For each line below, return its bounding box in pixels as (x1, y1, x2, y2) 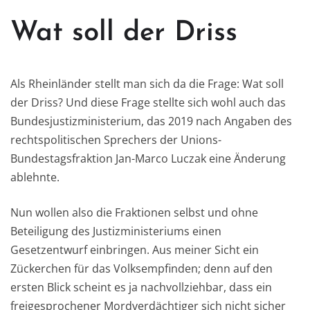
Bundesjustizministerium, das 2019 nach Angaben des (10, 113, 292, 129)
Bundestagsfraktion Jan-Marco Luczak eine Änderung (10, 150, 286, 166)
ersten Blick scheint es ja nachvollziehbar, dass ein (10, 279, 272, 295)
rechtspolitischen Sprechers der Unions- (10, 131, 221, 147)
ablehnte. (10, 169, 60, 185)
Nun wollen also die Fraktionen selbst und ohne (10, 204, 258, 220)
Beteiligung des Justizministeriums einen (10, 223, 221, 239)
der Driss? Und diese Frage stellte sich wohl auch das (10, 94, 286, 110)
